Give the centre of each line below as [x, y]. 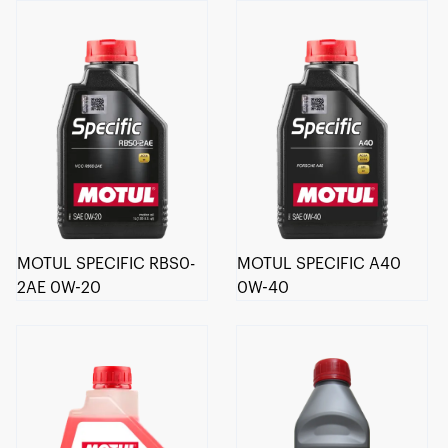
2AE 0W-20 [59, 288]
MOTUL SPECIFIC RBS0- [106, 264]
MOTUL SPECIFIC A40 [319, 264]
